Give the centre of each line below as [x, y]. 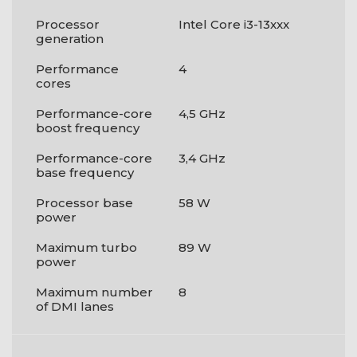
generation [70, 39]
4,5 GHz [202, 114]
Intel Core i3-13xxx [234, 24]
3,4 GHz [202, 158]
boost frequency [88, 128]
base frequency [85, 173]
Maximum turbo [86, 247]
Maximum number [94, 292]
